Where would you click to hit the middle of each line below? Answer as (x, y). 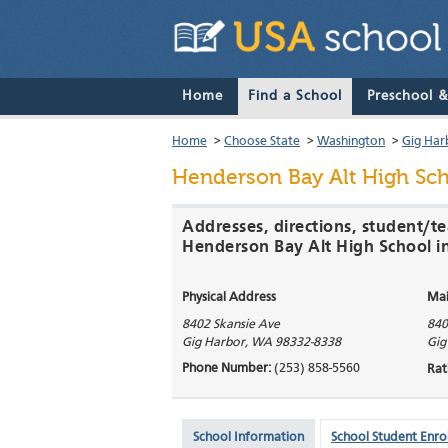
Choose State (262, 142)
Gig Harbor (213, 343)
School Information (248, 438)
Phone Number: (228, 369)
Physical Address (229, 298)
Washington (351, 142)
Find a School (295, 96)
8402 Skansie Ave (231, 325)
